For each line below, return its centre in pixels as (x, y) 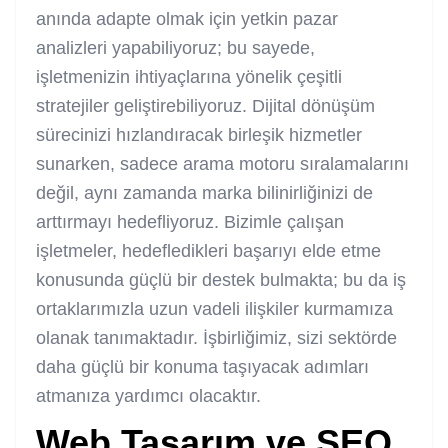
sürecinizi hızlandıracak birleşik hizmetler (199, 134)
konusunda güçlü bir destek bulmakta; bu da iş (221, 279)
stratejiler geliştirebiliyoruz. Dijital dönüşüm (205, 105)
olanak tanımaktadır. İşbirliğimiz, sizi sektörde (216, 337)
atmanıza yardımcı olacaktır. (148, 395)
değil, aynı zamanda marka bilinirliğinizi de (204, 192)
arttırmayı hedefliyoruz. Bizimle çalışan (190, 221)
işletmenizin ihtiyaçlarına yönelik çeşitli (189, 76)
